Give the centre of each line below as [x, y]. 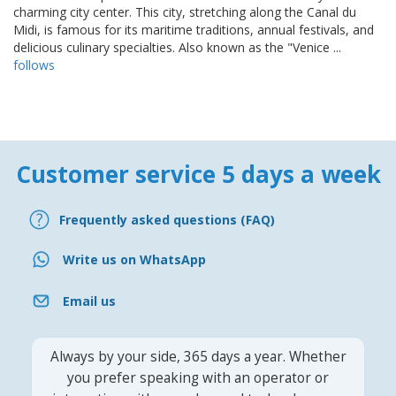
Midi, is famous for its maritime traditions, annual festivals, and [194, 30]
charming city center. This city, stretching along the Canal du [185, 12]
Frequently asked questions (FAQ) [167, 219]
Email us [89, 301]
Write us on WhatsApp [134, 259]
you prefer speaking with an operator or [198, 378]
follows [34, 65]
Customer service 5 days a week [198, 175]
